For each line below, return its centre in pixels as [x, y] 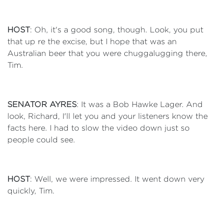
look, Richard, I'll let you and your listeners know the [108, 116]
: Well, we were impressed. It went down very [117, 179]
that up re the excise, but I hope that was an [92, 41]
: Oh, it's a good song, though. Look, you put [117, 30]
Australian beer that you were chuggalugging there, [107, 53]
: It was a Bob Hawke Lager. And [140, 104]
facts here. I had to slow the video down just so [98, 128]
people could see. [41, 140]
